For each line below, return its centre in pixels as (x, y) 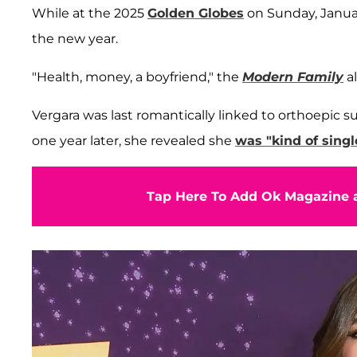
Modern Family (293, 76)
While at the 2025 (90, 13)
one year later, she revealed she (133, 140)
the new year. (75, 38)
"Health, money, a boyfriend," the (137, 76)
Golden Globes (196, 13)
